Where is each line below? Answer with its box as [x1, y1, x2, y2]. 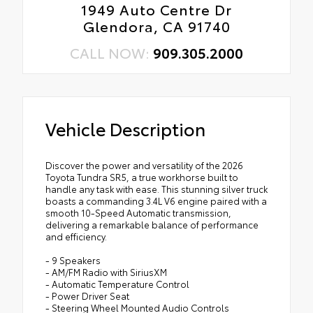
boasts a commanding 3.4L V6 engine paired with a [45, 194, 267, 208]
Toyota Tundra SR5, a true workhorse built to [45, 170, 238, 184]
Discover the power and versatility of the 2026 [45, 159, 243, 172]
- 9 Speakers [45, 254, 101, 267]
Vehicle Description [45, 116, 205, 141]
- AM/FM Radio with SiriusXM [45, 265, 167, 279]
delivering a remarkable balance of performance [45, 218, 259, 231]
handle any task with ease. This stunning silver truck [45, 182, 268, 196]
